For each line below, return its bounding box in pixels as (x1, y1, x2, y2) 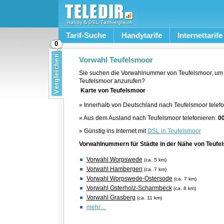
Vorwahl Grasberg (86, 194, 135, 201)
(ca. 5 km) (143, 157, 166, 162)
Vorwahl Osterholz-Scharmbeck (86, 184, 172, 191)
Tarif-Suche (65, 31, 106, 39)
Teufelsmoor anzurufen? (78, 77, 145, 84)
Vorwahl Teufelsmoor (78, 55, 153, 64)
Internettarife (177, 31, 222, 39)
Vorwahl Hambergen (86, 165, 142, 172)
